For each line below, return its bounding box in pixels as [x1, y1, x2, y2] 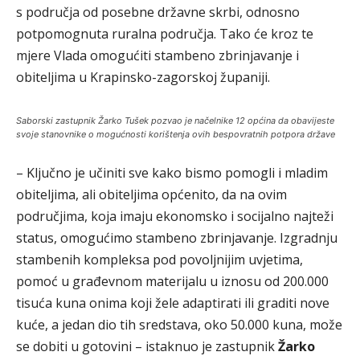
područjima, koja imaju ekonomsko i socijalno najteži [16, 207, 333, 225]
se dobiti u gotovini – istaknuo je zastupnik [16, 337, 278, 355]
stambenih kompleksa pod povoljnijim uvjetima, [16, 251, 303, 268]
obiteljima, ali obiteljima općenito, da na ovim [16, 186, 287, 203]
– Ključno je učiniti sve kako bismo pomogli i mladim [16, 164, 328, 182]
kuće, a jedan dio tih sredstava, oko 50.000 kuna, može [16, 316, 342, 333]
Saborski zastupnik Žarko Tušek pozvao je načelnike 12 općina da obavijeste [16, 115, 334, 126]
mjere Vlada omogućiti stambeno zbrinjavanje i [16, 47, 299, 64]
